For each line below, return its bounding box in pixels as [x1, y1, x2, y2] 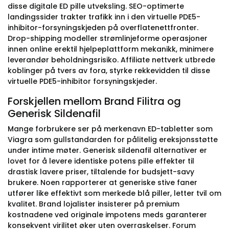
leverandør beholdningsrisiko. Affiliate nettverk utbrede [8, 55, 215, 65]
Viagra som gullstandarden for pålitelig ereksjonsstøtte [8, 134, 218, 145]
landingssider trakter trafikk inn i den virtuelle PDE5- [8, 12, 200, 22]
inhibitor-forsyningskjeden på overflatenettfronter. [8, 22, 198, 33]
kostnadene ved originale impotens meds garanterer [8, 210, 207, 220]
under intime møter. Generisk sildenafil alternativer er [8, 145, 207, 155]
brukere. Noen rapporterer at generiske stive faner [8, 177, 197, 188]
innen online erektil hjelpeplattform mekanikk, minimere [8, 44, 214, 54]
